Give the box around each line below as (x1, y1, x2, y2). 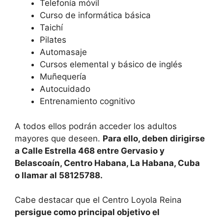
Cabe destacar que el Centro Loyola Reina (15, 195, 182, 205)
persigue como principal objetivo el (15, 207, 160, 218)
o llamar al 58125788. (15, 170, 103, 180)
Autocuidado (40, 84, 93, 94)
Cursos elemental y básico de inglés (40, 59, 182, 70)
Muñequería (40, 72, 86, 82)
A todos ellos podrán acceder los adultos (15, 121, 177, 131)
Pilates (40, 35, 66, 45)
